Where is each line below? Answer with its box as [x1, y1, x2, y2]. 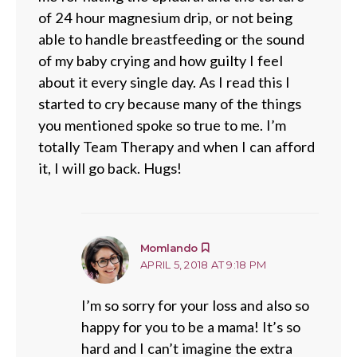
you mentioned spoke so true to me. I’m [38, 116, 286, 134]
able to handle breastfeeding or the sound [38, 30, 304, 48]
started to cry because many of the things [38, 95, 301, 112]
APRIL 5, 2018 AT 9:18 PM [140, 258, 267, 271]
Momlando [140, 241, 198, 254]
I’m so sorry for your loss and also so [81, 296, 309, 314]
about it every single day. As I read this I [38, 73, 290, 91]
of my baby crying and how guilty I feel [38, 52, 283, 69]
